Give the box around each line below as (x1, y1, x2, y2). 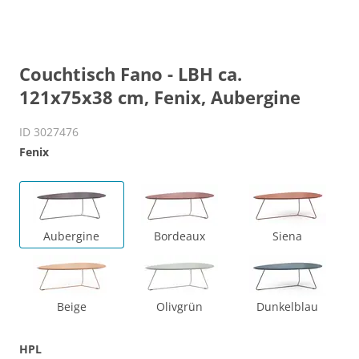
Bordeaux (153, 228, 205, 244)
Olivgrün (155, 298, 203, 314)
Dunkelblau (256, 298, 319, 314)
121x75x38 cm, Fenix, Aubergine (19, 85, 301, 109)
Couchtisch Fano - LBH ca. (19, 62, 242, 86)
